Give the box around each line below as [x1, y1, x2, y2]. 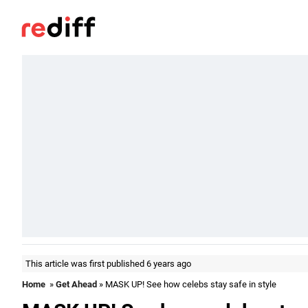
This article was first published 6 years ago [25, 258, 191, 269]
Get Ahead [56, 279, 97, 289]
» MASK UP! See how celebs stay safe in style [97, 279, 276, 289]
